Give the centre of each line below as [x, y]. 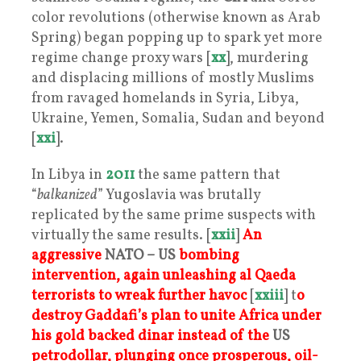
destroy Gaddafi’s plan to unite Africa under [176, 316]
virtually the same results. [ [121, 235]
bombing [209, 255]
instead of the [223, 336]
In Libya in [68, 175]
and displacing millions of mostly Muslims [173, 78]
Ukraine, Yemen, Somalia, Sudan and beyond [178, 118]
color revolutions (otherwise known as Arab [176, 18]
